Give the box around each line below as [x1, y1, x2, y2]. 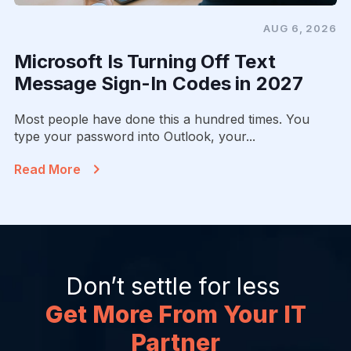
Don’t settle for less [65, 272, 286, 301]
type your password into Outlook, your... [13, 128, 255, 145]
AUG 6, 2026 [263, 22, 338, 35]
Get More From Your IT [45, 300, 306, 329]
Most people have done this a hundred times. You [13, 111, 309, 128]
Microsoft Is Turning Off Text [13, 50, 276, 74]
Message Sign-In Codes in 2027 [13, 72, 303, 96]
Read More [13, 161, 81, 178]
